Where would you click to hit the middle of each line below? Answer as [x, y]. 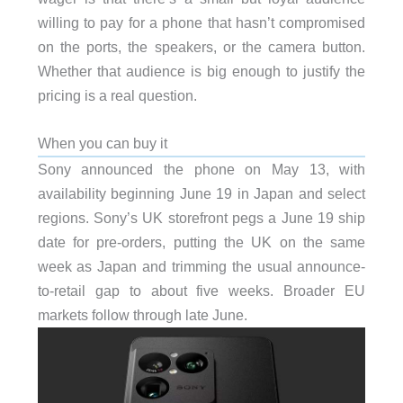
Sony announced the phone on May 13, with [201, 169]
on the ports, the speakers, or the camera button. [201, 46]
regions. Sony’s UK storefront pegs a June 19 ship [201, 217]
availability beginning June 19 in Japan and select [201, 193]
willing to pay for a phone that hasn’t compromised [201, 22]
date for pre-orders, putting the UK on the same [201, 242]
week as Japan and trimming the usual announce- [201, 266]
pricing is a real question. [117, 95]
